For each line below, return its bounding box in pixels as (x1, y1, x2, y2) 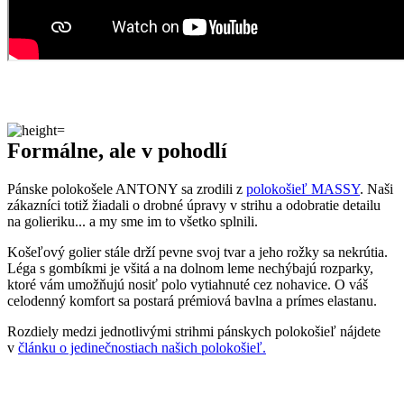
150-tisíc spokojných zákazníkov (129, 336, 326, 353)
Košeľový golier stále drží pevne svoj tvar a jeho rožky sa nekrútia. (7, 108, 388, 124)
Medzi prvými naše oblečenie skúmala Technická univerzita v (7, 367, 357, 383)
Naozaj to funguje (7, 278, 171, 302)
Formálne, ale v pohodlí (7, 3, 227, 27)
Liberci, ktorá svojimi (7, 383, 133, 399)
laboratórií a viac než (7, 336, 129, 353)
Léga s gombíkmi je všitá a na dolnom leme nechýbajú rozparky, (7, 124, 373, 141)
